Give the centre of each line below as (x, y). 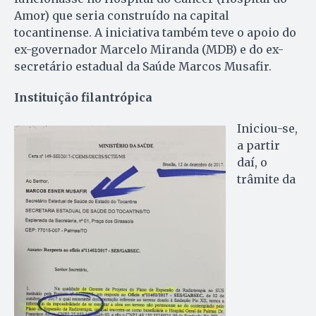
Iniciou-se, (267, 129)
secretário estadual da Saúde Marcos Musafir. (143, 67)
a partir (259, 146)
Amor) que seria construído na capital (122, 16)
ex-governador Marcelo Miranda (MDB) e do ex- (149, 50)
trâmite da (266, 180)
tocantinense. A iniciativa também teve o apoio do (155, 33)
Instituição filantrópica (83, 98)
